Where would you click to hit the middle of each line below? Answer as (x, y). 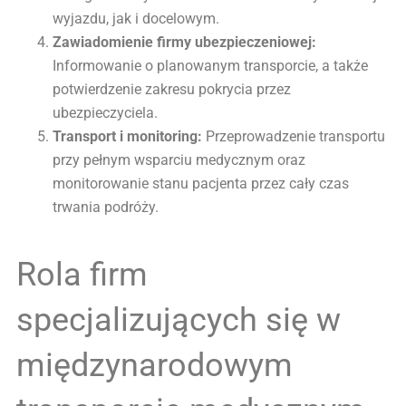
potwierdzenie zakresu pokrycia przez (172, 89)
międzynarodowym (155, 365)
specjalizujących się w (179, 319)
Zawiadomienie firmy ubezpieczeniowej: (184, 42)
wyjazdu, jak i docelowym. (136, 18)
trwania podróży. (106, 207)
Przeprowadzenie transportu (294, 136)
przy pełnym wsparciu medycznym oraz (179, 159)
